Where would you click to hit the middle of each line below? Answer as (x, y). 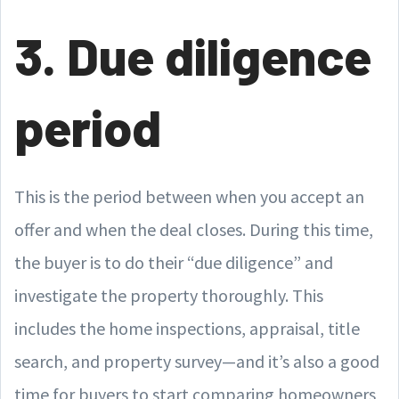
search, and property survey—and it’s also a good (197, 361)
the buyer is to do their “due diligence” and (174, 262)
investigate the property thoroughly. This (169, 295)
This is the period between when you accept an (189, 196)
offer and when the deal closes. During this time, (194, 229)
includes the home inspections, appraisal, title (187, 328)
